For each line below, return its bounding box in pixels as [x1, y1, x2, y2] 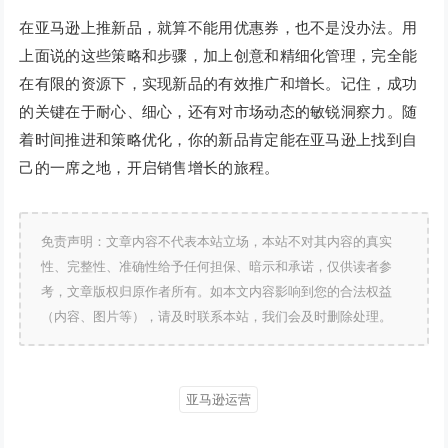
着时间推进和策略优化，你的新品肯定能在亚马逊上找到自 [19, 131, 418, 149]
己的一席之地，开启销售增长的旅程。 [19, 159, 280, 177]
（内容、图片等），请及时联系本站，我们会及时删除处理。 [41, 309, 393, 325]
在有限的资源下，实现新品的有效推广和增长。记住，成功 [19, 75, 418, 93]
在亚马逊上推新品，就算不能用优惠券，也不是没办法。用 [19, 19, 418, 37]
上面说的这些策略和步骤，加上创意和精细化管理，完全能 [19, 47, 418, 65]
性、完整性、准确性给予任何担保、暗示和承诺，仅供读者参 [41, 259, 393, 275]
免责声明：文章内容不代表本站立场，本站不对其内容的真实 [41, 234, 393, 250]
